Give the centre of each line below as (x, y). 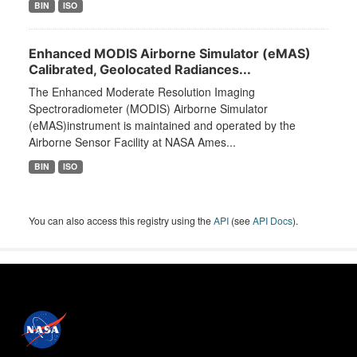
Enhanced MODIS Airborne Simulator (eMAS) (170, 54)
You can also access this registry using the (121, 221)
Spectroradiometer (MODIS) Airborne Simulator (148, 109)
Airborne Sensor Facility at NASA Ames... (132, 142)
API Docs (273, 221)
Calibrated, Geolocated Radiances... (140, 70)
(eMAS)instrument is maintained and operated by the (162, 126)
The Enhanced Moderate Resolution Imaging (142, 92)
